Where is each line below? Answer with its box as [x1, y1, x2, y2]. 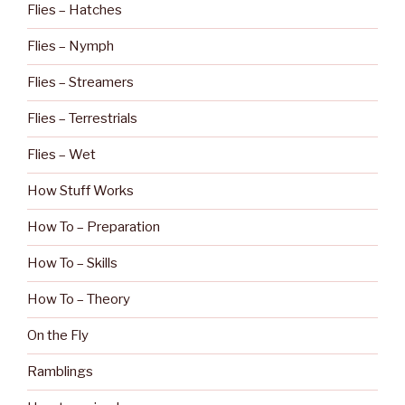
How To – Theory [27, 291, 130, 308]
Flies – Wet [27, 146, 96, 164]
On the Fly [27, 327, 89, 344]
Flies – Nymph [27, 38, 114, 55]
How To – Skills [27, 255, 118, 272]
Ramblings [27, 363, 93, 381]
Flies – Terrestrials [27, 110, 137, 127]
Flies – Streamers [27, 74, 134, 91]
